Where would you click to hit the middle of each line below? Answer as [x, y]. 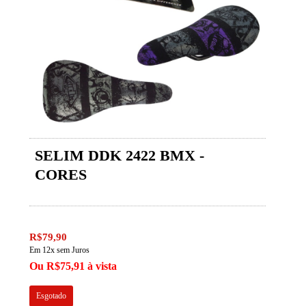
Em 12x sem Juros [60, 250]
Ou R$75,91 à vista [73, 266]
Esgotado [52, 296]
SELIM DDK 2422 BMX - [120, 156]
